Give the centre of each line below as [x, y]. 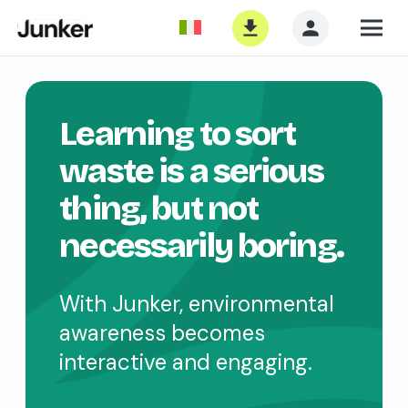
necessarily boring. [201, 246]
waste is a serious [191, 171]
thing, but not [159, 209]
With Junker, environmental [197, 304]
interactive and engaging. [186, 362]
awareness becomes [163, 333]
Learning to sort [178, 134]
